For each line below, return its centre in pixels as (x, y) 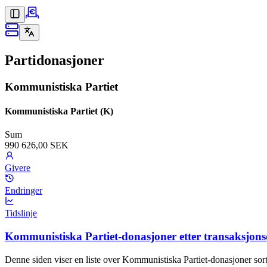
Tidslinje (21, 213)
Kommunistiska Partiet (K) (59, 111)
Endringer (24, 191)
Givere (18, 168)
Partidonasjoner (55, 60)
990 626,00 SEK (37, 145)
